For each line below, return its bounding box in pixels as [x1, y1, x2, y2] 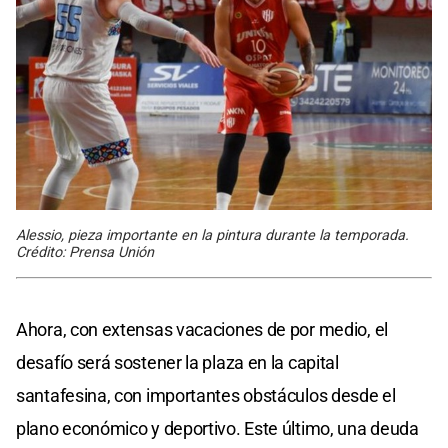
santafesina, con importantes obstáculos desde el [16, 385, 396, 407]
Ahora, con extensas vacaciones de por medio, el [16, 319, 388, 341]
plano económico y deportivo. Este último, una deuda [16, 418, 419, 440]
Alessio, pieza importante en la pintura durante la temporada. [16, 227, 409, 245]
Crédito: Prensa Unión [16, 244, 154, 262]
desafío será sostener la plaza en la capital [16, 352, 339, 374]
